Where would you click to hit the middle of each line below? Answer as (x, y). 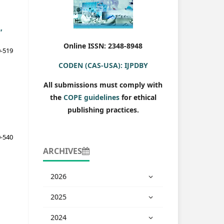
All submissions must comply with (103, 84)
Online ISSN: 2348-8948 (103, 45)
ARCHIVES (62, 151)
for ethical (138, 97)
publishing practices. (103, 109)
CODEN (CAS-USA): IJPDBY (103, 65)
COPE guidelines (91, 97)
